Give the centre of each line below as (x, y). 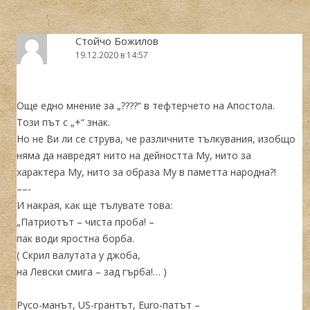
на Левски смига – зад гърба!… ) (92, 271)
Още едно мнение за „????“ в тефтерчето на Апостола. (146, 105)
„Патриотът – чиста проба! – (85, 221)
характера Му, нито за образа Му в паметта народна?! (146, 172)
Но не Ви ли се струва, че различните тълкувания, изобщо (156, 138)
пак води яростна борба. (75, 238)
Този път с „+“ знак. (63, 122)
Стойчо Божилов (117, 40)
